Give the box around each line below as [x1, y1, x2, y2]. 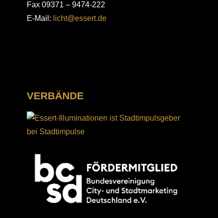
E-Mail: [26, 14, 53, 23]
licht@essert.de [53, 14, 107, 23]
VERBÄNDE [26, 90, 84, 102]
